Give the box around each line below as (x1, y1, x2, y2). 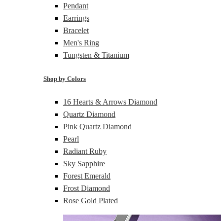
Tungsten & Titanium (63, 51, 129, 60)
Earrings (63, 14, 89, 23)
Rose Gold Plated (63, 196, 118, 205)
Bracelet (63, 26, 89, 35)
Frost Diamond (63, 184, 110, 192)
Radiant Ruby (63, 147, 107, 155)
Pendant (63, 1, 88, 10)
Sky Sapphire (63, 159, 105, 168)
